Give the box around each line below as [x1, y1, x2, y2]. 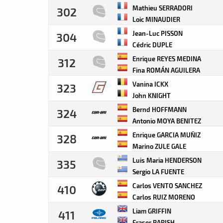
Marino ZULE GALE [131, 142, 186, 150]
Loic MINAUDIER [131, 15, 180, 23]
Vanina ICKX [131, 80, 168, 88]
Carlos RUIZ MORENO [131, 193, 195, 201]
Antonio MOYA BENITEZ [131, 117, 201, 124]
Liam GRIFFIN [131, 207, 171, 215]
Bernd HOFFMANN [131, 106, 187, 113]
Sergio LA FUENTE [131, 168, 184, 175]
